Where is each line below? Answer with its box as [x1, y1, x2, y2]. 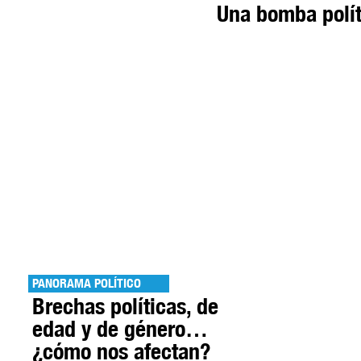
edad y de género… [32, 314, 208, 342]
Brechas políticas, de [32, 292, 218, 319]
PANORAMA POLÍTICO [32, 275, 141, 291]
